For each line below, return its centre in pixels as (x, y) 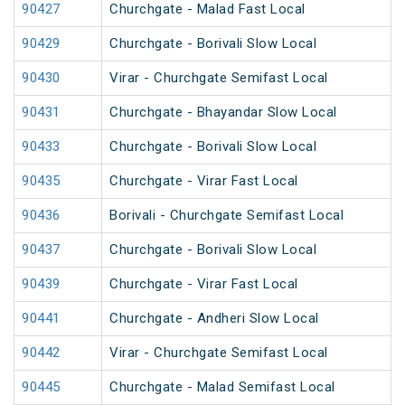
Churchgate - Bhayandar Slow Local (223, 113)
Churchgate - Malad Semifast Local (222, 387)
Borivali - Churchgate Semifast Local (226, 216)
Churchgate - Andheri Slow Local (214, 319)
